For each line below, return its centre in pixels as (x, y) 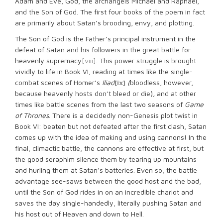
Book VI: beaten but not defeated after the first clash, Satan (111, 126)
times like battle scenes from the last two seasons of (100, 104)
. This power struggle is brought (146, 60)
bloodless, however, (162, 82)
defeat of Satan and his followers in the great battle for (103, 50)
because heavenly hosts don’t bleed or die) (84, 93)
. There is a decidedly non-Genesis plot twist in (123, 115)
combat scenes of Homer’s (58, 82)
